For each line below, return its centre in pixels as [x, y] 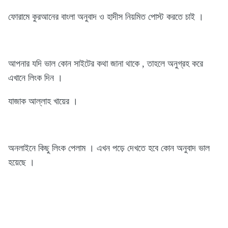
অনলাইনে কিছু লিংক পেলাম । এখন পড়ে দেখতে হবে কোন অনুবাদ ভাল [109, 148]
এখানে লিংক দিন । [35, 78]
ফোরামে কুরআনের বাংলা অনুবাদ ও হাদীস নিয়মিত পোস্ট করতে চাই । [106, 17]
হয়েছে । [21, 163]
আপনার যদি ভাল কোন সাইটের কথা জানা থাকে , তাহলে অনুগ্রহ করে [106, 64]
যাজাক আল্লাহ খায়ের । [43, 102]
